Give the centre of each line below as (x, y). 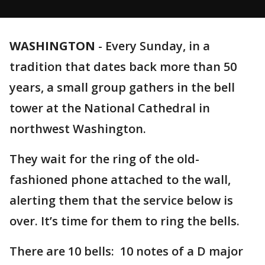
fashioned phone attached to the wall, (120, 180)
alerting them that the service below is (121, 200)
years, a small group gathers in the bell (122, 87)
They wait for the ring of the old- (104, 159)
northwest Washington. (78, 129)
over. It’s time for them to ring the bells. (125, 221)
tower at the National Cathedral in (110, 108)
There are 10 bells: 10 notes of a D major (126, 251)
